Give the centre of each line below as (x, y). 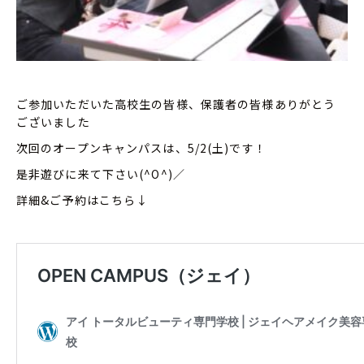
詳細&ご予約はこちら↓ (82, 200)
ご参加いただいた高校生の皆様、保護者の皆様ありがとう (176, 104)
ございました (53, 122)
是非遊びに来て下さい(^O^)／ (101, 174)
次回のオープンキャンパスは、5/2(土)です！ (141, 148)
